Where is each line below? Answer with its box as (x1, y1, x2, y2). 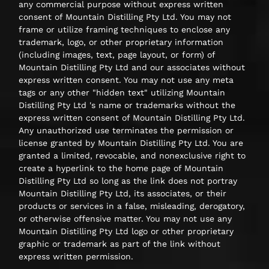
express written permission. (19, 252, 134, 261)
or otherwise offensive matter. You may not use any (19, 214, 232, 223)
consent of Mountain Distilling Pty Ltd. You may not (19, 12, 232, 22)
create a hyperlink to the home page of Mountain (19, 163, 224, 173)
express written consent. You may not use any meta (19, 75, 234, 85)
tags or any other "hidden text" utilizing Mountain (19, 88, 226, 97)
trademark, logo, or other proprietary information (19, 37, 224, 47)
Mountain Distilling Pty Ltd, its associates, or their (19, 189, 227, 198)
